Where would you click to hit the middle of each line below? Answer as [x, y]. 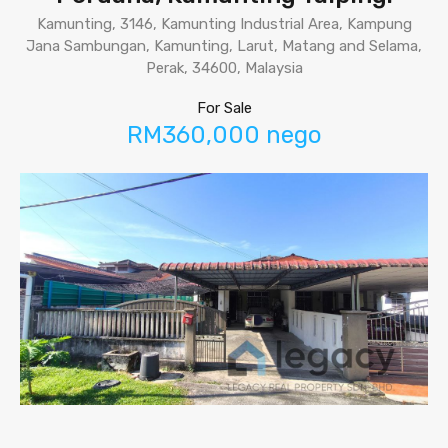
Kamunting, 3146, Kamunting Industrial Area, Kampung [224, 24]
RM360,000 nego [224, 135]
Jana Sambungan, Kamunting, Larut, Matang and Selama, [224, 46]
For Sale [224, 108]
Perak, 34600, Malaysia [224, 68]
